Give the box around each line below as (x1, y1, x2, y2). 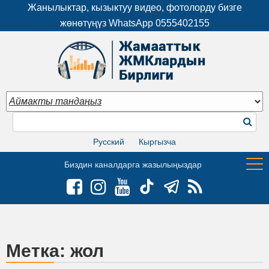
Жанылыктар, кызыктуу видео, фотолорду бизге (27, 2, 242, 13)
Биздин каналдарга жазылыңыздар (64, 159, 202, 169)
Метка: (6, 240, 70, 261)
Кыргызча (139, 136, 176, 147)
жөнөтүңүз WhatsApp (59, 18, 156, 28)
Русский (93, 136, 124, 147)
